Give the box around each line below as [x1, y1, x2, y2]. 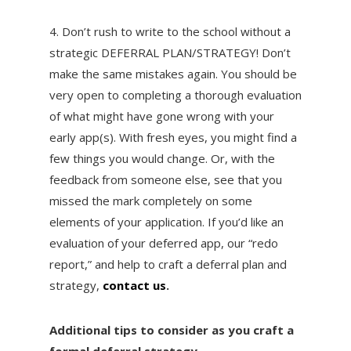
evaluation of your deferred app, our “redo [49, 234, 278, 251]
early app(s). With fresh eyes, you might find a [49, 128, 297, 145]
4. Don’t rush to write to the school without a [49, 23, 291, 39]
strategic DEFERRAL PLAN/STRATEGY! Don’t [49, 44, 291, 60]
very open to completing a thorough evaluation [49, 86, 302, 103]
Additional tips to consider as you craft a [49, 321, 294, 338]
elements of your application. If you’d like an [49, 213, 284, 230]
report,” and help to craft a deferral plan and [49, 255, 287, 272]
